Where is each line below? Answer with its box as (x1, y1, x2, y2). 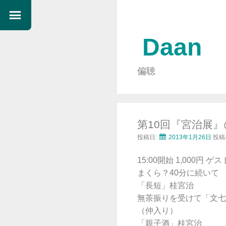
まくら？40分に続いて (137, 168, 219, 178)
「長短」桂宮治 (137, 181, 194, 190)
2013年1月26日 (168, 134, 211, 141)
